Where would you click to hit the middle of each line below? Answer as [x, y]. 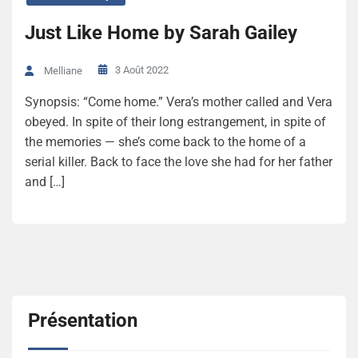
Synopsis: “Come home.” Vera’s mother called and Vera [179, 101]
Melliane [63, 70]
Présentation [83, 320]
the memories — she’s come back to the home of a [165, 141]
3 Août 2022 [142, 70]
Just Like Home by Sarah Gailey [161, 33]
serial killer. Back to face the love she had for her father [179, 161]
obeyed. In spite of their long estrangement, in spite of [175, 121]
